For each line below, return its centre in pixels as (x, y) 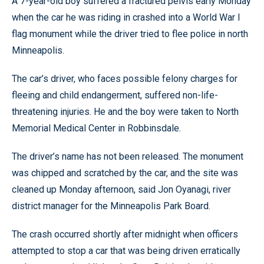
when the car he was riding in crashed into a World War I (126, 17)
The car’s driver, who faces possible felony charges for (125, 79)
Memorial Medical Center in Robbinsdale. (96, 128)
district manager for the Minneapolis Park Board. (111, 206)
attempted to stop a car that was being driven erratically (126, 251)
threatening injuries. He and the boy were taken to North (125, 112)
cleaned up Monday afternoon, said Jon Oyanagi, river (121, 189)
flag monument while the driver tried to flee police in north (130, 34)
